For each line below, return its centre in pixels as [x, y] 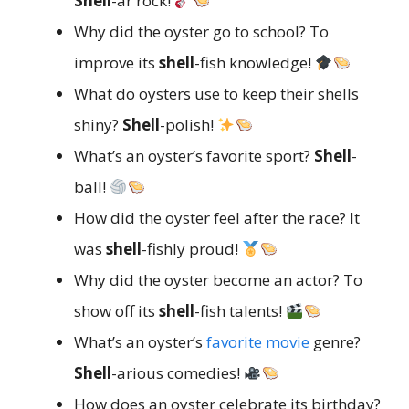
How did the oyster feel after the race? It [217, 218]
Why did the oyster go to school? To [201, 32]
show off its [116, 311]
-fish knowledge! [255, 63]
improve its [116, 63]
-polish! [189, 125]
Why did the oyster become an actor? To [218, 280]
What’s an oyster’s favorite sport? [194, 156]
